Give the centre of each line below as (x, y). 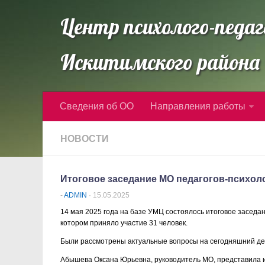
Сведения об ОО (97, 106)
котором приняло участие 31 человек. (124, 223)
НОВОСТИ (85, 139)
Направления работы (198, 106)
